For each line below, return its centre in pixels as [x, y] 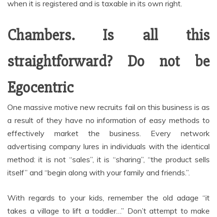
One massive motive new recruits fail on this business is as [108, 107]
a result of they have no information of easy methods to [108, 120]
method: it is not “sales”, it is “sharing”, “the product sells [108, 160]
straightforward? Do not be [108, 62]
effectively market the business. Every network [108, 133]
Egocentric [40, 88]
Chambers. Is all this [108, 35]
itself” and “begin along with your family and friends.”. [99, 173]
